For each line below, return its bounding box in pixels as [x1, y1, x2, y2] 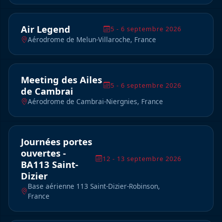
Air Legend [21, 23, 70, 36]
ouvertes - [21, 147, 66, 160]
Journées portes [21, 135, 92, 148]
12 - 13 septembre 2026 [103, 154, 181, 163]
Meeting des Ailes [21, 73, 102, 86]
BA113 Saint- [21, 158, 78, 171]
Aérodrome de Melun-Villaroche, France [28, 35, 156, 45]
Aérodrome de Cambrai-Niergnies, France [28, 97, 163, 107]
